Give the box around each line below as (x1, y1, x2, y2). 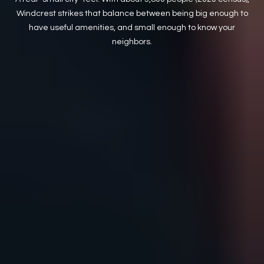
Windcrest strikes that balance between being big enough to (16, 9, 248, 18)
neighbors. (112, 37, 152, 46)
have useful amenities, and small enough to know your (29, 23, 235, 32)
